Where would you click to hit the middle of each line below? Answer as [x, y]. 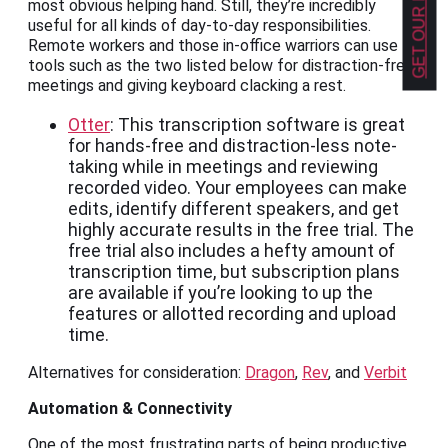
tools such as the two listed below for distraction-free [221, 66]
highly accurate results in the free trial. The [241, 230]
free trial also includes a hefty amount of [231, 251]
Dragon [270, 373]
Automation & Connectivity [130, 409]
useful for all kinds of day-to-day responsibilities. [199, 26]
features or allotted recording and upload [232, 314]
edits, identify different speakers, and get [233, 209]
